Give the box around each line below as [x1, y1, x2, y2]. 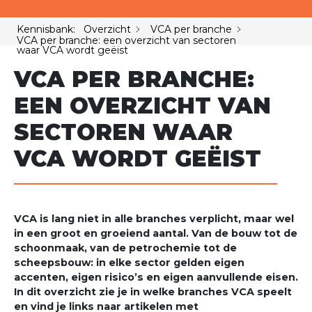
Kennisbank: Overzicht [17, 22, 131, 36]
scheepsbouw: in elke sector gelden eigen [14, 256, 244, 270]
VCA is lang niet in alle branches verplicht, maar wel [14, 212, 294, 226]
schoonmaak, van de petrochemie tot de [14, 242, 237, 255]
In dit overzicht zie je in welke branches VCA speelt [14, 286, 292, 299]
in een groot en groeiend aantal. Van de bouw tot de [14, 227, 297, 240]
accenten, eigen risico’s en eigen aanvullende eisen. [14, 271, 298, 284]
